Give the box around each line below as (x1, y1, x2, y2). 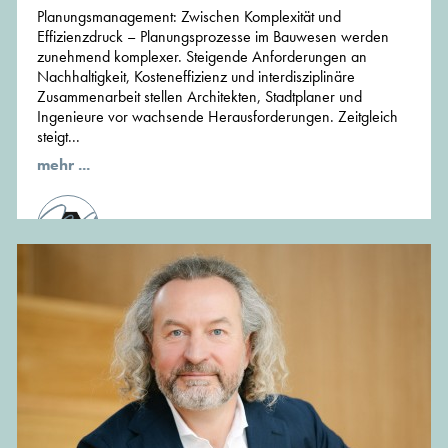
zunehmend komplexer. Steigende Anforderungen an (37, 45, 367, 67)
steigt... (37, 125, 80, 147)
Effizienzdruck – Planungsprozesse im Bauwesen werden (37, 25, 389, 47)
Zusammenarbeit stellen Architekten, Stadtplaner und (37, 85, 362, 107)
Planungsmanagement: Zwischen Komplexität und (37, 5, 341, 27)
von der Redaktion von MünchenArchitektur (118, 214, 388, 236)
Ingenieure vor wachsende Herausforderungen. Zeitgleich (37, 105, 398, 127)
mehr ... (37, 153, 90, 175)
